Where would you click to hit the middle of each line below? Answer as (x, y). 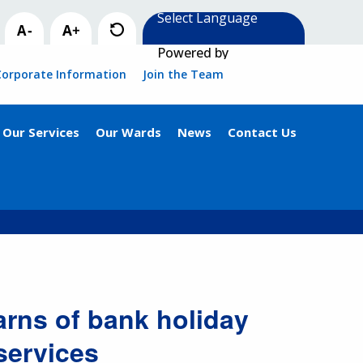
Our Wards (128, 132)
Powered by (190, 53)
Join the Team (183, 74)
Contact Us (262, 132)
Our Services (41, 132)
